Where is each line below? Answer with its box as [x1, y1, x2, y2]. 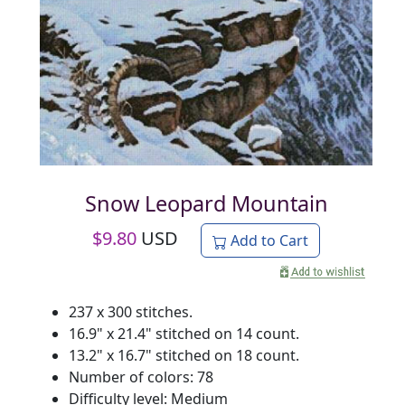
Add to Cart [227, 231, 308, 251]
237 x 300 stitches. [69, 302, 193, 323]
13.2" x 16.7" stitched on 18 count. [69, 345, 299, 366]
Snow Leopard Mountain [84, 189, 328, 219]
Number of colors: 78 [69, 367, 213, 388]
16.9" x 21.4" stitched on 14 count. [69, 324, 299, 344]
